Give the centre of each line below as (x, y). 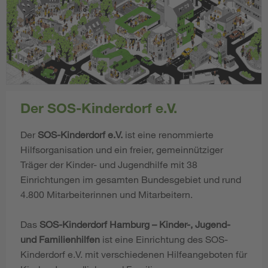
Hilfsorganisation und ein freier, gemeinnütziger (122, 149)
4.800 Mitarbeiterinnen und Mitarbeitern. (106, 194)
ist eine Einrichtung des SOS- (164, 239)
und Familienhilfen (60, 239)
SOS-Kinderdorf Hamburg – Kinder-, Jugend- (135, 224)
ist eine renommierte (168, 134)
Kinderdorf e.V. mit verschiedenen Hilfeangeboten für (134, 254)
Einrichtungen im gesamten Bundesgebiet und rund (131, 179)
